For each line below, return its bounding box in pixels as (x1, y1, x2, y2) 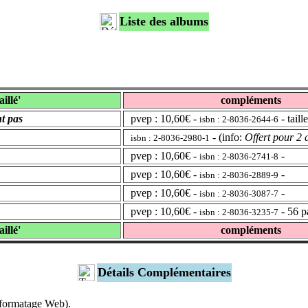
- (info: (210, 131, 245, 144)
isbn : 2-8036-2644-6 (199, 114, 278, 125)
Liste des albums (120, 14, 208, 29)
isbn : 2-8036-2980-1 (131, 133, 210, 144)
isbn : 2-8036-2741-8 (199, 151, 278, 162)
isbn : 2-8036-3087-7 (199, 188, 278, 199)
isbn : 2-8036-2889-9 (199, 170, 278, 181)
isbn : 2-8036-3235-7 (199, 207, 278, 218)
